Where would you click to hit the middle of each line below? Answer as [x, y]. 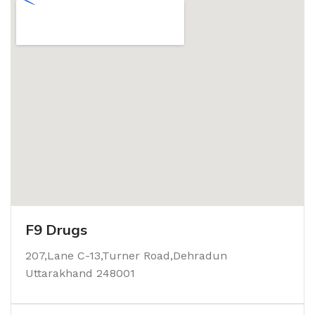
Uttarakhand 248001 [80, 273]
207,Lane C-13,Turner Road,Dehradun [126, 255]
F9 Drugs [56, 229]
